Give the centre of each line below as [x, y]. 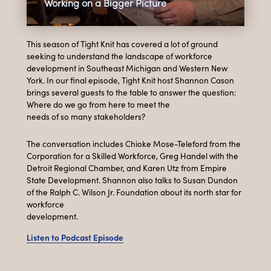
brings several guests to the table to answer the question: [132, 93]
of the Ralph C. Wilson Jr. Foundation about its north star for [134, 192]
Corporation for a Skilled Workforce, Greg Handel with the [132, 156]
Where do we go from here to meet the [98, 105]
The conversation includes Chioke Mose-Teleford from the [134, 144]
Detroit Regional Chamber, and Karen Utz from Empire [127, 168]
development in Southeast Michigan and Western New [127, 68]
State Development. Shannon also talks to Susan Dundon [132, 180]
